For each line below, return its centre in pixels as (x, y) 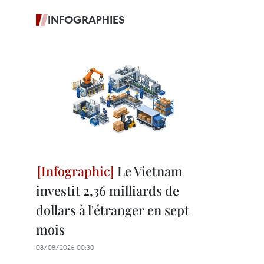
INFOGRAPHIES (86, 19)
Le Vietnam (148, 171)
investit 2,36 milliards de (108, 190)
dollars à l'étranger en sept (113, 210)
